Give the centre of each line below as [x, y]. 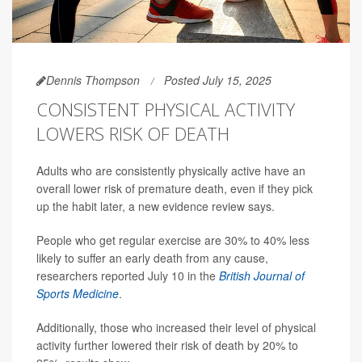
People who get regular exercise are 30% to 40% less [173, 240]
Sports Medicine [78, 294]
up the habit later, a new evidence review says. [156, 206]
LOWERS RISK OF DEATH [133, 134]
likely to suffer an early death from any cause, [152, 258]
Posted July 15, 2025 [218, 80]
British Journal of [262, 276]
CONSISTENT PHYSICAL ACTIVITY [166, 109]
